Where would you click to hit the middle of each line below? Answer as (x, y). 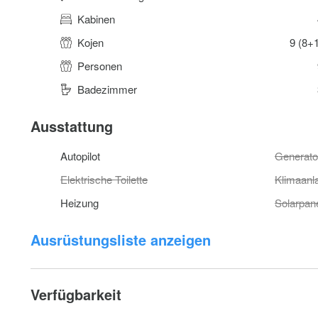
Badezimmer (109, 89)
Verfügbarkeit (76, 294)
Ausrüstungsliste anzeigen (121, 240)
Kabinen (98, 19)
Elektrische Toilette (104, 179)
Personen (102, 66)
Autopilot (81, 156)
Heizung (80, 203)
